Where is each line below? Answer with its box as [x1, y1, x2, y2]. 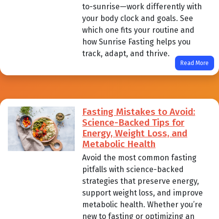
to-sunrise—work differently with [82, 1, 202, 11]
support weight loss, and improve [82, 188, 203, 197]
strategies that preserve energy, [82, 176, 199, 186]
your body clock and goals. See [82, 13, 194, 23]
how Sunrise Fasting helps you [82, 37, 191, 46]
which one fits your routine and [82, 25, 195, 35]
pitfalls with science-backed [82, 164, 184, 174]
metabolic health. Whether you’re [82, 199, 203, 209]
